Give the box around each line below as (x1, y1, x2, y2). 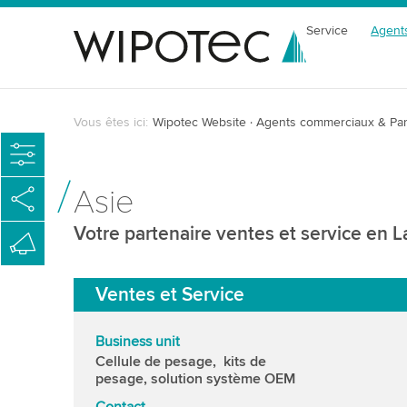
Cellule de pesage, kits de (94, 352, 266, 371)
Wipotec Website (152, 114, 246, 130)
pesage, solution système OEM (94, 370, 295, 388)
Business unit (94, 333, 180, 351)
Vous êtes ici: (73, 114, 148, 130)
